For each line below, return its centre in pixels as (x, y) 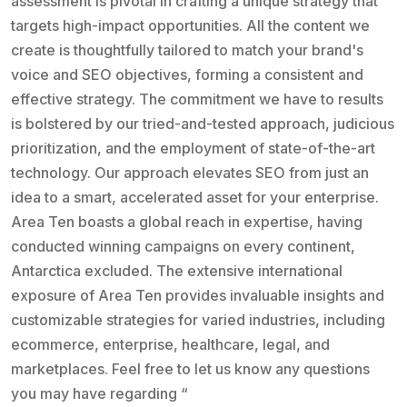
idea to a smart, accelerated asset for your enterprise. (195, 198)
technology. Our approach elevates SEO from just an (190, 173)
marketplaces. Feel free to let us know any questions (190, 369)
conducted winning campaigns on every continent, (183, 247)
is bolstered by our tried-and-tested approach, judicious (203, 124)
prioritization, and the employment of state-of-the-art (193, 149)
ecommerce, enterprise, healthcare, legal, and (170, 345)
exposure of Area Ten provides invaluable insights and (198, 296)
